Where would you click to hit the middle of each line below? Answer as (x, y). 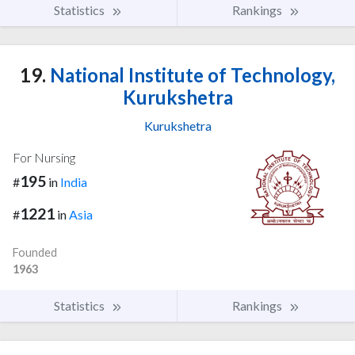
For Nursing (44, 158)
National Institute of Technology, (191, 75)
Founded (35, 252)
